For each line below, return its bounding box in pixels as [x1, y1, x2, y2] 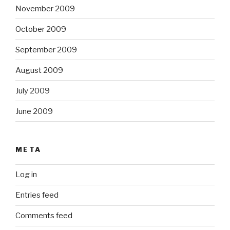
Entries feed [15, 190, 59, 200]
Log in [15, 170, 37, 180]
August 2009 [15, 65, 63, 75]
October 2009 [15, 24, 66, 34]
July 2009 [15, 86, 50, 95]
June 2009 [15, 106, 53, 116]
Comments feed [15, 211, 72, 221]
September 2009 [15, 45, 77, 54]
